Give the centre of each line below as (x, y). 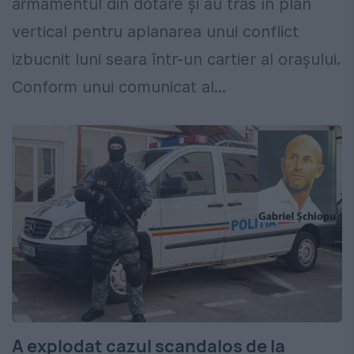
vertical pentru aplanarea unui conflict (155, 32)
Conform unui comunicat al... (119, 87)
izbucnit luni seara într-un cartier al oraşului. (176, 60)
